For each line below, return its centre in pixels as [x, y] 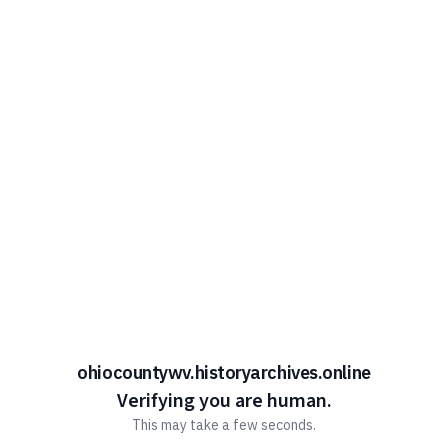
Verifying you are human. [224, 400]
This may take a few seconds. [224, 424]
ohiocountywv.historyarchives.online [224, 372]
